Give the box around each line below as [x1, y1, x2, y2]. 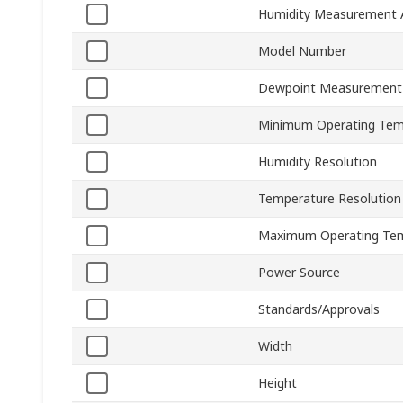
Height [258, 374, 297, 392]
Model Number [258, 42, 346, 60]
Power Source [258, 264, 340, 282]
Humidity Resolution [258, 153, 377, 171]
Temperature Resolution [258, 190, 401, 208]
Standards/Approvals [258, 300, 380, 318]
